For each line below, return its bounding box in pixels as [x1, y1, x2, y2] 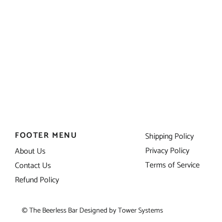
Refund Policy [15, 173, 59, 187]
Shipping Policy [145, 130, 194, 143]
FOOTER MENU [15, 129, 77, 142]
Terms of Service [145, 159, 200, 172]
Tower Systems [117, 205, 163, 217]
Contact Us [15, 159, 51, 172]
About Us [15, 145, 46, 158]
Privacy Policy [145, 144, 189, 158]
